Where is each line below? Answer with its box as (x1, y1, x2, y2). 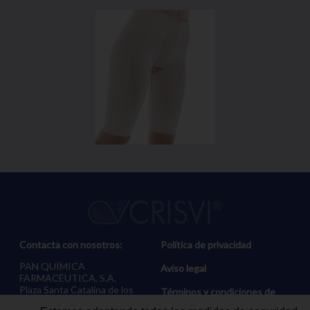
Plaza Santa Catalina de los (19, 284, 134, 296)
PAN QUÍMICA (19, 260, 86, 273)
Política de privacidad (161, 239, 252, 251)
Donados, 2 (19, 295, 69, 308)
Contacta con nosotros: (19, 239, 123, 251)
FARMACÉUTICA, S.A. (19, 272, 117, 284)
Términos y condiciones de (161, 286, 276, 298)
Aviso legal (161, 262, 207, 275)
